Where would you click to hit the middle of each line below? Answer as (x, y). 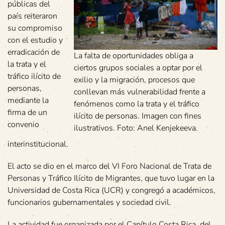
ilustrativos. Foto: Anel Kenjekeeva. (136, 128)
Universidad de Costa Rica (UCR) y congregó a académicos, (111, 191)
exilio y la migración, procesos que (134, 80)
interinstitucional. (38, 144)
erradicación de (34, 52)
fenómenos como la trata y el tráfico (137, 104)
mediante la (28, 101)
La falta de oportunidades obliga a (134, 56)
